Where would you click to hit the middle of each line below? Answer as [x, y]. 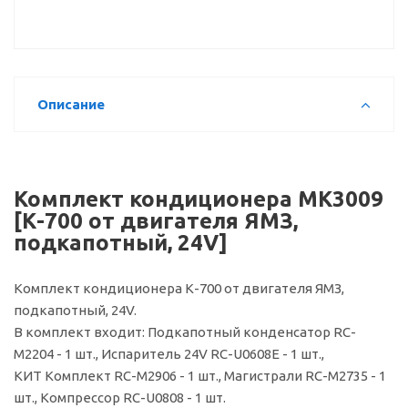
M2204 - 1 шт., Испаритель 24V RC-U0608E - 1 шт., [169, 354]
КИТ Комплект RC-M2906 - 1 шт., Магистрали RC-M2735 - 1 [200, 376]
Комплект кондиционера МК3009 [199, 199]
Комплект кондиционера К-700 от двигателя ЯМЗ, [179, 288]
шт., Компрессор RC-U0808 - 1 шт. [120, 398]
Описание [71, 104]
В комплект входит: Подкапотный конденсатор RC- [185, 332]
